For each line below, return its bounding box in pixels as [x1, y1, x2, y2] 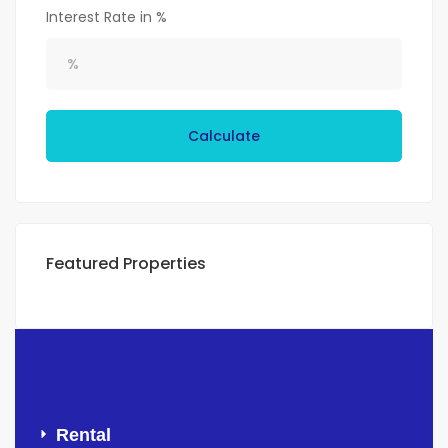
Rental [56, 425, 111, 446]
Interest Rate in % [46, 7, 167, 28]
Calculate [188, 126, 260, 147]
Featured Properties [46, 252, 206, 276]
